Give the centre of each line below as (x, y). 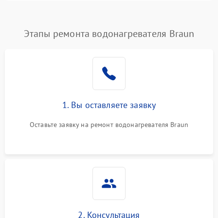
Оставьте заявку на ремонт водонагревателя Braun (109, 125)
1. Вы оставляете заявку (109, 105)
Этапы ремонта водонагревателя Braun (109, 34)
